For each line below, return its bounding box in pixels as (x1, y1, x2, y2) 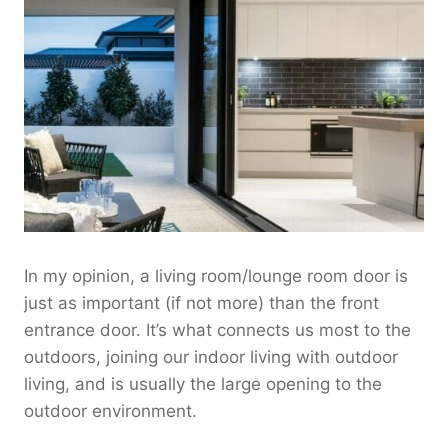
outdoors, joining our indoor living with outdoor (24, 347, 398, 368)
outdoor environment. (24, 401, 197, 422)
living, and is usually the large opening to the (24, 374, 382, 395)
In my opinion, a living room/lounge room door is (24, 266, 408, 287)
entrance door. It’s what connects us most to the (24, 320, 411, 341)
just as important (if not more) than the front (24, 293, 379, 314)
